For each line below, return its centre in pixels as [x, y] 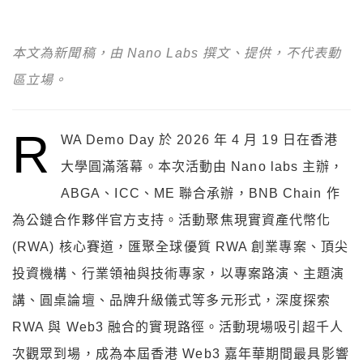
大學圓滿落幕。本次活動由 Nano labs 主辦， [202, 167]
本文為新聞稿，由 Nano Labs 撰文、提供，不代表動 [177, 53]
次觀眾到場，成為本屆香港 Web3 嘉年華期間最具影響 [181, 354]
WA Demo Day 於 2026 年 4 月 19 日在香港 [199, 140]
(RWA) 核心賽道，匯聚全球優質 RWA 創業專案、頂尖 [180, 247]
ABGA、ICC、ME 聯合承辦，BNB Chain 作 [200, 194]
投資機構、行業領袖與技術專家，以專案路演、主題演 [179, 274]
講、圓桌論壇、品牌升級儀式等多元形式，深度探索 [172, 301]
